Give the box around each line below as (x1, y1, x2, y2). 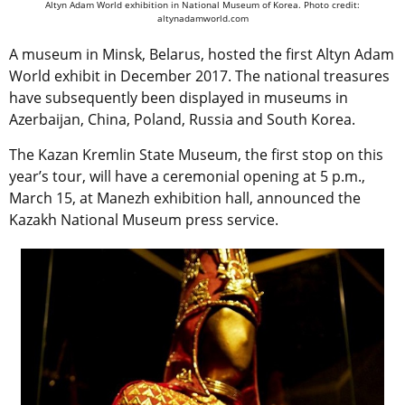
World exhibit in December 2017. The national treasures (9, 66, 390, 87)
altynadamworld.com (156, 12, 249, 25)
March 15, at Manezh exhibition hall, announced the (9, 188, 361, 209)
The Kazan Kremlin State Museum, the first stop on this (9, 145, 383, 165)
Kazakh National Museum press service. (9, 210, 278, 231)
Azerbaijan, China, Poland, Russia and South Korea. (9, 109, 355, 130)
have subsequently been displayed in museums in (9, 88, 348, 108)
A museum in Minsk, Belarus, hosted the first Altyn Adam (9, 44, 394, 65)
